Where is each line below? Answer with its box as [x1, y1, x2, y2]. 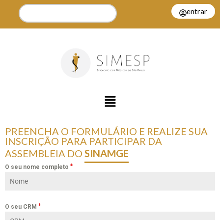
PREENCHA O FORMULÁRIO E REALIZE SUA [5, 125, 208, 137]
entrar [187, 7, 207, 16]
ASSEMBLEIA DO [5, 147, 84, 159]
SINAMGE [84, 147, 129, 159]
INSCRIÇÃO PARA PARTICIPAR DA [5, 135, 162, 147]
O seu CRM [5, 203, 38, 210]
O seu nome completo [5, 163, 70, 170]
